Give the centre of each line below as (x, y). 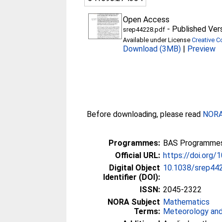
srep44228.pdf (144, 29)
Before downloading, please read (145, 114)
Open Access (146, 20)
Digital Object (135, 168)
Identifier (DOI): (132, 177)
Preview (202, 49)
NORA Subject (134, 202)
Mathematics (187, 202)
